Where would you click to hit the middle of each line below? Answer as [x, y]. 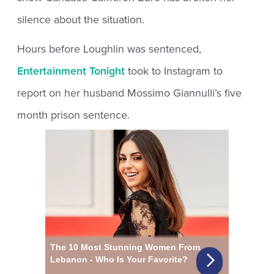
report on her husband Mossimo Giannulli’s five [130, 93]
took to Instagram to [174, 71]
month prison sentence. [74, 115]
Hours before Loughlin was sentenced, [109, 49]
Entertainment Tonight [71, 71]
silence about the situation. [81, 19]
